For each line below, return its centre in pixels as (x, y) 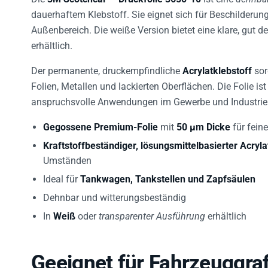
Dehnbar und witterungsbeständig (115, 193)
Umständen (67, 156)
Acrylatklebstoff (217, 66)
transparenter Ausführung (152, 212)
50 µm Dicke (203, 123)
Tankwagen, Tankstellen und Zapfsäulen (168, 175)
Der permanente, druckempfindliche (107, 66)
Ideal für (62, 175)
